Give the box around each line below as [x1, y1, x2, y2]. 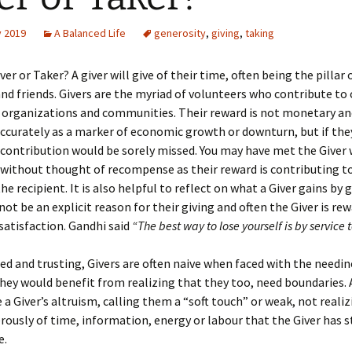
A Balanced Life [54, 26, 126, 40]
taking [245, 26, 274, 40]
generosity [154, 26, 206, 40]
